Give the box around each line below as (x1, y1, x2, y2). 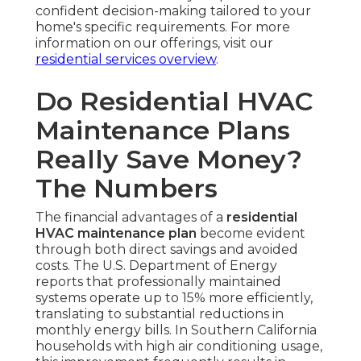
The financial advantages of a (35, 209, 226, 225)
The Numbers (35, 172, 218, 204)
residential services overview (35, 51, 216, 67)
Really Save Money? (35, 143, 302, 175)
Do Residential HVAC (35, 85, 313, 117)
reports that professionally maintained (35, 273, 281, 289)
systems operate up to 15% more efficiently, (35, 289, 313, 305)
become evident (197, 225, 305, 241)
